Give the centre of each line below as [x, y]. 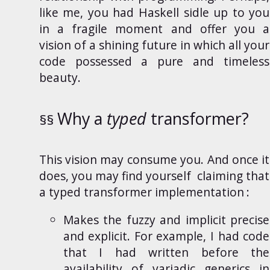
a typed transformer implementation [141, 192]
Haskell [159, 13]
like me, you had [89, 13]
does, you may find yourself [117, 175]
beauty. [60, 78]
